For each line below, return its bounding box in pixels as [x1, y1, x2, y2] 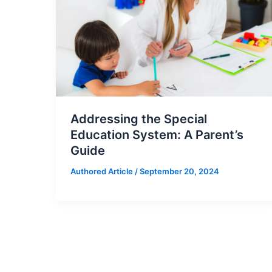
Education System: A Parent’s [70, 127, 243, 143]
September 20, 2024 [140, 166, 219, 177]
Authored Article [70, 166, 135, 177]
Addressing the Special [70, 112, 207, 127]
